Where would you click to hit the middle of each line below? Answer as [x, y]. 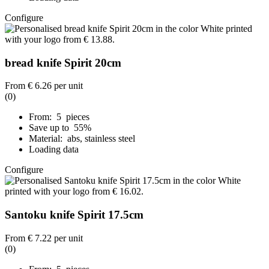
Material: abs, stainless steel [82, 139]
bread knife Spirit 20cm [63, 62]
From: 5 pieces [59, 117]
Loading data [54, 150]
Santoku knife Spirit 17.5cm [74, 215]
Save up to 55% [61, 128]
